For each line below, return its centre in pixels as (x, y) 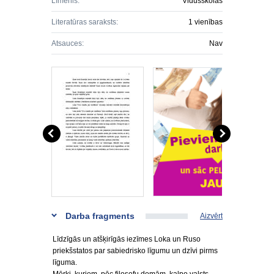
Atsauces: (68, 43)
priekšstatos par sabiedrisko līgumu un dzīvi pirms (135, 251)
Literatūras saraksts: (85, 22)
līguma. (65, 262)
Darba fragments (100, 216)
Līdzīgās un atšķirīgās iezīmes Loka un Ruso (127, 239)
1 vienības (206, 22)
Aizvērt (211, 216)
